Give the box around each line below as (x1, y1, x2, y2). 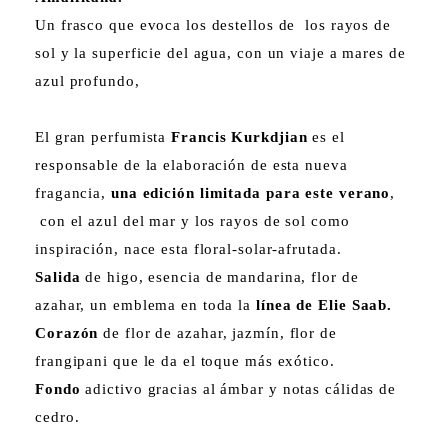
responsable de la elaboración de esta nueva (35, 156, 348, 173)
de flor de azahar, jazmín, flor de (103, 324, 337, 341)
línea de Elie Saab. (256, 296, 393, 313)
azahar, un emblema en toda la (35, 296, 256, 313)
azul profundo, (35, 72, 145, 89)
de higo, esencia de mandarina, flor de (80, 268, 359, 285)
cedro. (35, 408, 80, 425)
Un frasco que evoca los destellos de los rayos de (35, 16, 391, 33)
